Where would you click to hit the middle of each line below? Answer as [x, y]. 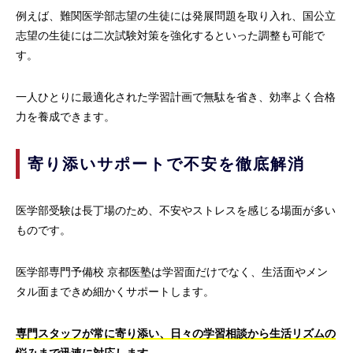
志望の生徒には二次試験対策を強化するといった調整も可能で [170, 36]
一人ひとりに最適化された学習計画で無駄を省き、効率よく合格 [176, 97]
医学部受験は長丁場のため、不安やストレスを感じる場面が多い [176, 211]
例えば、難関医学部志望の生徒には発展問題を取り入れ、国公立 [176, 16]
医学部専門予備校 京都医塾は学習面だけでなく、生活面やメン [172, 272]
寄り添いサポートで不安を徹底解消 [166, 164]
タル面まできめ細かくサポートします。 [115, 292]
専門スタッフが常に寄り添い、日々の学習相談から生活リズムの [176, 334]
